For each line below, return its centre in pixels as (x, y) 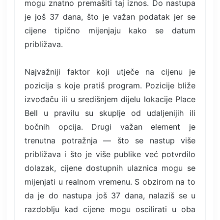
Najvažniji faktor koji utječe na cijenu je (110, 71)
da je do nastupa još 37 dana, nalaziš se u (110, 195)
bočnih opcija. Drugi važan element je (110, 126)
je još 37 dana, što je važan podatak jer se (110, 16)
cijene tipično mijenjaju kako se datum (110, 30)
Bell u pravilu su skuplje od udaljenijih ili (110, 113)
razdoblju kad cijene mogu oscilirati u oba (110, 209)
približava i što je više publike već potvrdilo (110, 154)
